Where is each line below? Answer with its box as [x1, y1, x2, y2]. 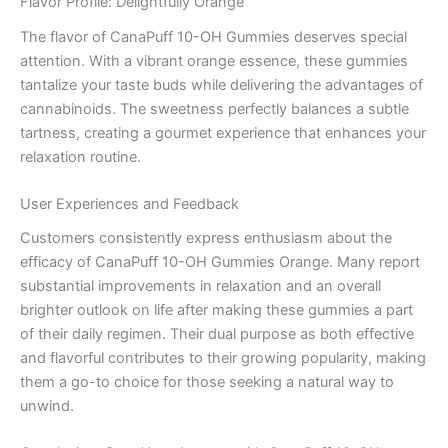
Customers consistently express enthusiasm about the [20, 229, 392, 248]
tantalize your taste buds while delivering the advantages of [20, 75, 423, 94]
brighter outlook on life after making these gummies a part [20, 301, 413, 320]
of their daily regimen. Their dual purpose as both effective [20, 325, 414, 344]
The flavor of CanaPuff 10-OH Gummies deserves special [20, 27, 407, 46]
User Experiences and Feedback [20, 194, 239, 213]
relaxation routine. [20, 147, 141, 166]
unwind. [20, 397, 74, 416]
